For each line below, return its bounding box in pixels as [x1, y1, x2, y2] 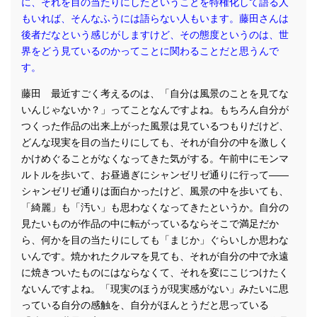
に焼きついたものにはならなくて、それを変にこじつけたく [21, 267, 289, 278]
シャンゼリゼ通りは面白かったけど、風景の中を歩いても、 [21, 185, 289, 197]
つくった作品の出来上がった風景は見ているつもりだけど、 [21, 120, 289, 132]
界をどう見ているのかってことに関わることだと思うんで [21, 45, 279, 57]
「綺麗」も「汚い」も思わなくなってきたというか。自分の [21, 202, 289, 213]
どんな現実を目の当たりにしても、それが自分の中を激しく [21, 137, 289, 148]
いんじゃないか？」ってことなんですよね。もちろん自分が [21, 104, 289, 115]
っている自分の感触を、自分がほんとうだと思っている [21, 299, 269, 311]
